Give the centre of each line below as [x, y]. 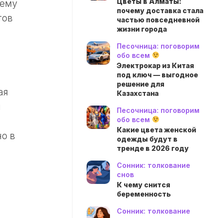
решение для [141, 84]
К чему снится [144, 185]
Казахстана [138, 93]
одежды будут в [147, 139]
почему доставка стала [160, 10]
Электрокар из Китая [155, 65]
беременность [144, 194]
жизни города [142, 29]
